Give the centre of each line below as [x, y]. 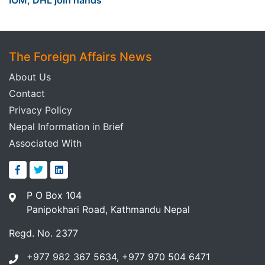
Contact [27, 93]
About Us [30, 77]
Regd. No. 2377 [43, 233]
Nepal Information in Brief [66, 126]
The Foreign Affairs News [80, 56]
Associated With [45, 143]
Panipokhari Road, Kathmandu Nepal [108, 209]
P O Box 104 [54, 195]
